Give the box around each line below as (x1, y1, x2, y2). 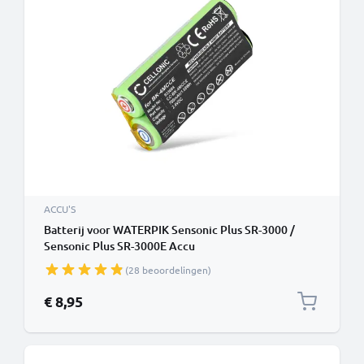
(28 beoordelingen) (125, 263, 211, 276)
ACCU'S (44, 202, 76, 215)
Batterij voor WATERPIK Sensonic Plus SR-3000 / (44, 222, 295, 237)
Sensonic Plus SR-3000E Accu (44, 238, 195, 253)
